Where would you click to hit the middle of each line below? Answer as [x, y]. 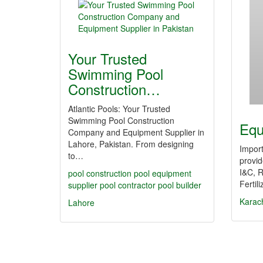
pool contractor [128, 185]
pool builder [180, 185]
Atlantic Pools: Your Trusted [119, 109]
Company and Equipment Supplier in [136, 132]
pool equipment [163, 173]
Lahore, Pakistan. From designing [131, 144]
